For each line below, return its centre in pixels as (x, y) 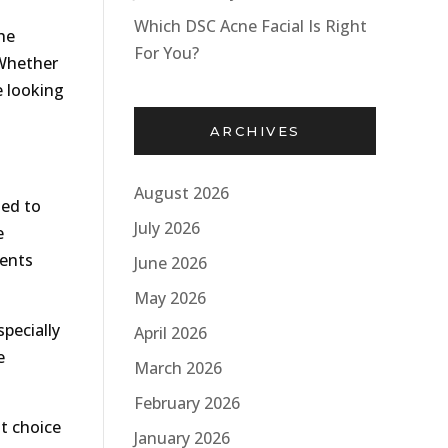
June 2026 (170, 262)
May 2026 (170, 297)
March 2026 (178, 367)
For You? (166, 53)
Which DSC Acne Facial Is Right (250, 26)
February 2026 (187, 402)
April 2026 (170, 332)
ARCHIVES (255, 130)
